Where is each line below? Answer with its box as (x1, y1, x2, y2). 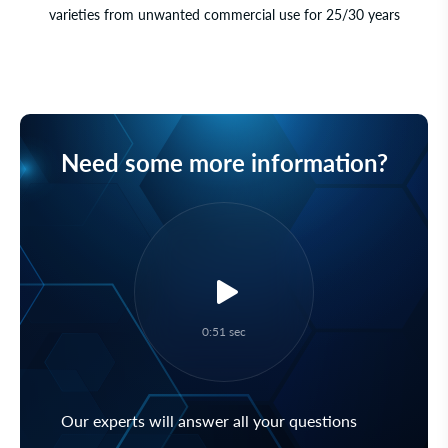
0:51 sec (202, 323, 246, 339)
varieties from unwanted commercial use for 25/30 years (49, 6, 400, 23)
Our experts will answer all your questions (60, 411, 357, 430)
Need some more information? (60, 148, 388, 177)
